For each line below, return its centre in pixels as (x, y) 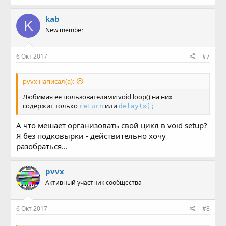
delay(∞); (137, 106)
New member (65, 30)
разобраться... (42, 147)
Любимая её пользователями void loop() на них (98, 97)
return (92, 106)
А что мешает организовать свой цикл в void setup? (112, 125)
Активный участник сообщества (94, 183)
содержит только (51, 106)
